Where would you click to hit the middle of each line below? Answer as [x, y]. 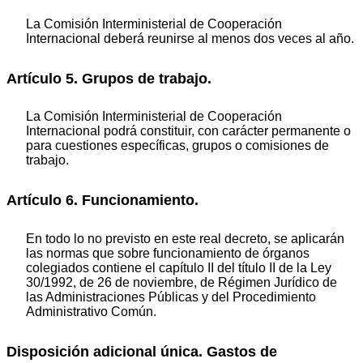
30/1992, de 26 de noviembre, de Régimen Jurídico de [181, 282]
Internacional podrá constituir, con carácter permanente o [188, 131]
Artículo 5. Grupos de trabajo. [109, 78]
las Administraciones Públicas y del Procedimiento [171, 297]
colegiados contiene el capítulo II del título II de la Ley [179, 267]
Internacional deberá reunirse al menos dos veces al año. [190, 38]
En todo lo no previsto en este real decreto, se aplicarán [185, 238]
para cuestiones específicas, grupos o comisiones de [177, 146]
